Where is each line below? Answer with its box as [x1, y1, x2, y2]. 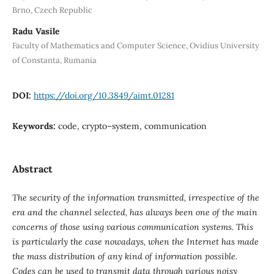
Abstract [12, 162, 53, 175]
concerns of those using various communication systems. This [12, 221, 253, 232]
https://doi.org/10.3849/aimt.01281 [33, 89, 174, 101]
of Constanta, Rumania [12, 54, 97, 65]
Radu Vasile [12, 25, 60, 37]
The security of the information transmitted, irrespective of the [12, 191, 259, 203]
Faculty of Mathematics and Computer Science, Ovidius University [12, 40, 259, 51]
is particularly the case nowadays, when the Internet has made [12, 235, 259, 247]
